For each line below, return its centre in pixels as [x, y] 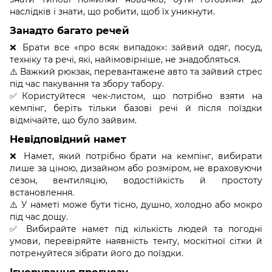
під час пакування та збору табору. [87, 84]
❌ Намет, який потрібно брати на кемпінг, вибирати [136, 156]
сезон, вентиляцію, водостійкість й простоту [136, 180]
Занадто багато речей [70, 31]
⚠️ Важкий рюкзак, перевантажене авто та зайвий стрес [136, 72]
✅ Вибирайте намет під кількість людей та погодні [136, 229]
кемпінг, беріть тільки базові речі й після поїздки [136, 108]
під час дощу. [39, 216]
